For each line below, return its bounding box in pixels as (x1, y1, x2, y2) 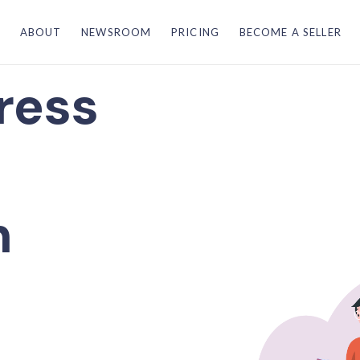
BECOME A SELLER (239, 26, 342, 39)
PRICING (170, 26, 220, 39)
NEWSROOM (81, 26, 152, 39)
